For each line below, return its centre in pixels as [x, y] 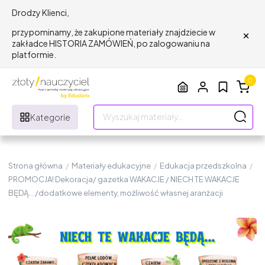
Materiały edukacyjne [111, 165]
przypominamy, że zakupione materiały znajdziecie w [114, 32]
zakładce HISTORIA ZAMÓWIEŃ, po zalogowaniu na [111, 43]
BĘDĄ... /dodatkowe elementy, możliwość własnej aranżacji [116, 193]
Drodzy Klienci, [41, 12]
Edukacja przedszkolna [203, 165]
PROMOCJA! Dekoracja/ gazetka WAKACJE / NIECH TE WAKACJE [124, 179]
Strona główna [35, 165]
